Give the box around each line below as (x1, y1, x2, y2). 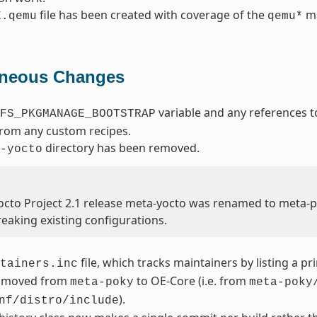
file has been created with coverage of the (36, 7, 267, 23)
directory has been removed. (42, 140, 200, 156)
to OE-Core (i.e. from (133, 273, 249, 289)
